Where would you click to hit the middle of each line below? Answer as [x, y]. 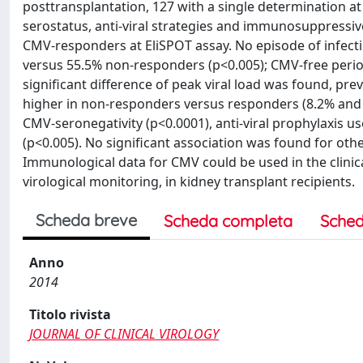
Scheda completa [228, 221]
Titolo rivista [70, 314]
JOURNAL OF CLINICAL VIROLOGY [124, 334]
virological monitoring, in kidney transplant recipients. [189, 181]
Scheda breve [86, 220]
